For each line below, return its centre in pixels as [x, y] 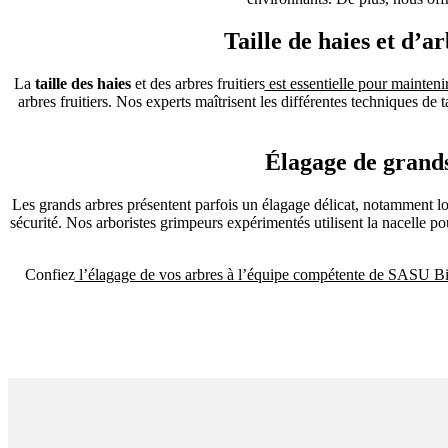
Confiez [49, 275]
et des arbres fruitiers [197, 84]
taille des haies [82, 84]
